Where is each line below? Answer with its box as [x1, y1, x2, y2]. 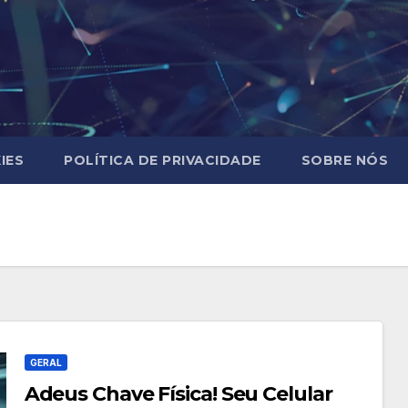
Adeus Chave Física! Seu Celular [24, 381, 332, 406]
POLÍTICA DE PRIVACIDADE [64, 151, 261, 168]
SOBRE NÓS [301, 151, 388, 168]
